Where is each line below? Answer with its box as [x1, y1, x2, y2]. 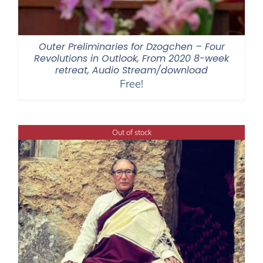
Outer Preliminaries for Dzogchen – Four [38, 40, 225, 54]
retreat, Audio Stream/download [55, 63, 208, 77]
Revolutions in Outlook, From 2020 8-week [34, 52, 229, 66]
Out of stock [112, 127, 151, 137]
